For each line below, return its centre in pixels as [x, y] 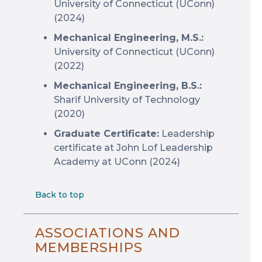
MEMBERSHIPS [89, 247]
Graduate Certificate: [106, 134]
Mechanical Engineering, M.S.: [129, 38]
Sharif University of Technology [127, 100]
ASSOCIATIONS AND [108, 233]
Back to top [60, 195]
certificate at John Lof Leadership [133, 148]
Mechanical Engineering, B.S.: [128, 86]
